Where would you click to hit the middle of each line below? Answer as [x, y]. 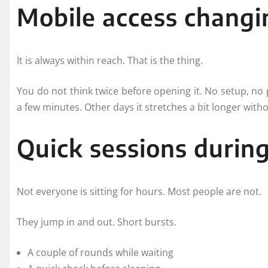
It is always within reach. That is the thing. [110, 60]
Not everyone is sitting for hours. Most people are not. [139, 191]
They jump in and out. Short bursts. [97, 222]
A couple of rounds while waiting [100, 252]
